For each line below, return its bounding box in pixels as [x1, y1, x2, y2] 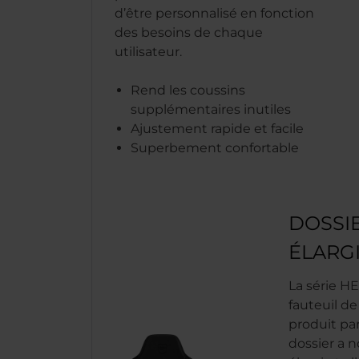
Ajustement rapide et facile [131, 121, 304, 136]
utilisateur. [115, 44, 182, 59]
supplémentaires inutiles [131, 102, 291, 117]
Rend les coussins [131, 83, 245, 98]
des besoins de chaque [115, 25, 263, 40]
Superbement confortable [131, 140, 299, 155]
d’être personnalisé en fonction [115, 6, 314, 21]
